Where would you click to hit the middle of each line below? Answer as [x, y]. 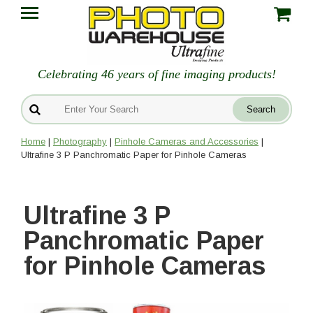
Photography [80, 142]
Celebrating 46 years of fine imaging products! [156, 74]
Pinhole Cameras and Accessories [187, 142]
